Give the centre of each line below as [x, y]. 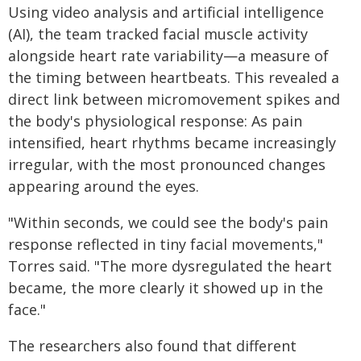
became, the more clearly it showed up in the [166, 288]
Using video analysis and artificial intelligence [166, 12]
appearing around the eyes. [104, 186]
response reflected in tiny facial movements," [166, 244]
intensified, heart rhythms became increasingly [172, 143]
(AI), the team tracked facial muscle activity [158, 34]
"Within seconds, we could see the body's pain [168, 222]
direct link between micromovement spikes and [174, 99]
